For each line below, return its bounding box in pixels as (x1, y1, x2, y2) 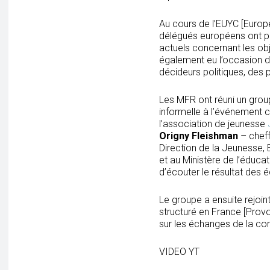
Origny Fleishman (159, 130, 238, 142)
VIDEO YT (159, 246, 199, 257)
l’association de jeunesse (159, 118, 268, 130)
